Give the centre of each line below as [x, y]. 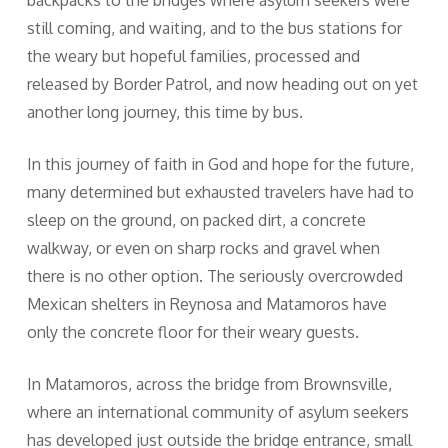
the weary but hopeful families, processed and [193, 56]
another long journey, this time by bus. [164, 112]
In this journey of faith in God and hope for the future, [220, 164]
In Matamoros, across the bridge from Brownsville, [209, 384]
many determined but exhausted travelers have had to [220, 192]
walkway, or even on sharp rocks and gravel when [203, 248]
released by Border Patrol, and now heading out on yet [222, 84]
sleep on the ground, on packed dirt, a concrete [196, 220]
